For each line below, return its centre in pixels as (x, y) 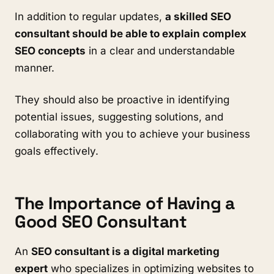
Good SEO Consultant (103, 221)
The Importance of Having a (125, 203)
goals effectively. (57, 151)
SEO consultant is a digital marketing (125, 251)
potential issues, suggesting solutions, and (119, 117)
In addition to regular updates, (90, 17)
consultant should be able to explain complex (131, 34)
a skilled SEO (198, 17)
